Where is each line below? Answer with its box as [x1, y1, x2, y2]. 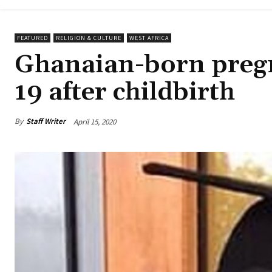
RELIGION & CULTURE [56, 34, 121, 42]
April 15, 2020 [73, 116, 116, 127]
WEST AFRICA [129, 34, 169, 42]
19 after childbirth [15, 76, 235, 109]
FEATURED [17, 34, 48, 42]
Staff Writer [26, 116, 66, 127]
